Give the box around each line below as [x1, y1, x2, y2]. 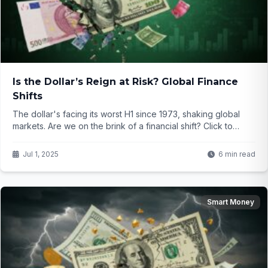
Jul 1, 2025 [23, 150, 59, 159]
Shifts [13, 90, 42, 102]
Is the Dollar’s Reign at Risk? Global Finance [13, 76, 238, 88]
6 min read [218, 150, 255, 159]
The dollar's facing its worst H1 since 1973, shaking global [13, 109, 240, 120]
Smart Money [207, 197, 254, 207]
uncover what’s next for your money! [13, 133, 157, 144]
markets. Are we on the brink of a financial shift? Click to [13, 121, 233, 132]
